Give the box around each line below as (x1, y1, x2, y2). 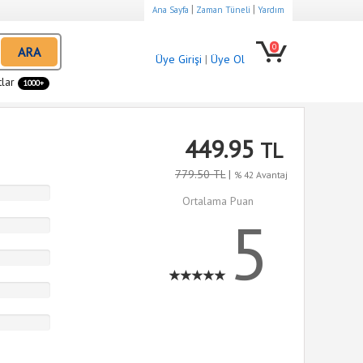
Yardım (258, 4, 284, 15)
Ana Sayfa (152, 4, 189, 15)
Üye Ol (211, 52, 245, 66)
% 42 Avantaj (234, 169, 288, 181)
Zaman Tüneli (196, 4, 250, 15)
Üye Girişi (156, 52, 202, 66)
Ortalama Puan (182, 194, 254, 208)
